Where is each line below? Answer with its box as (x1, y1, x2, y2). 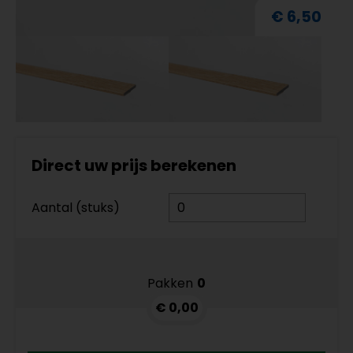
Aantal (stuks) (32, 198, 120, 217)
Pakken (147, 273, 193, 292)
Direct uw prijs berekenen (32, 154, 236, 176)
